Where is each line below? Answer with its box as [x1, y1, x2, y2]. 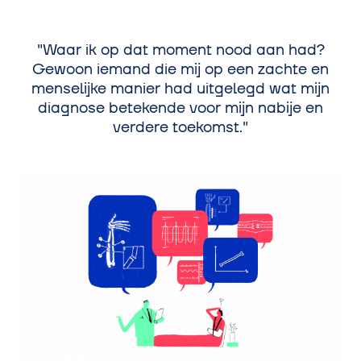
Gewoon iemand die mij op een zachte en [32, 58, 329, 80]
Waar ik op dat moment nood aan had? [42, 39, 325, 60]
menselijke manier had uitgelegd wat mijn [31, 77, 330, 99]
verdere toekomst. [113, 116, 243, 138]
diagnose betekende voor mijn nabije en [38, 97, 323, 118]
